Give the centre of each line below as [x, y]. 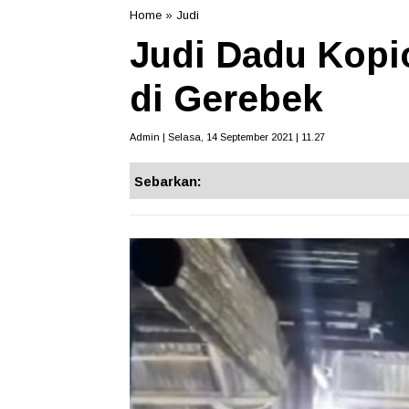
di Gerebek [226, 99]
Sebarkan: [168, 182]
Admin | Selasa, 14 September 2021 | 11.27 [227, 137]
